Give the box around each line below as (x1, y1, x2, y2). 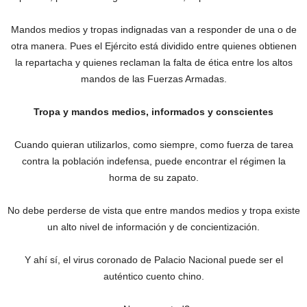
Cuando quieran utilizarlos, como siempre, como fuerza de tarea (14, 139, 293, 151)
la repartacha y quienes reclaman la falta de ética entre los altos (14, 57, 293, 69)
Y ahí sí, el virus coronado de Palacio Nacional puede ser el (24, 254, 283, 266)
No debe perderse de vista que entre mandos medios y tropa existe (7, 205, 300, 217)
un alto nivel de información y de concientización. (47, 221, 260, 233)
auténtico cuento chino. (103, 271, 204, 282)
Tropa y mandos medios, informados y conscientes (34, 106, 273, 118)
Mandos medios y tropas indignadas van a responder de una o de (10, 24, 297, 36)
